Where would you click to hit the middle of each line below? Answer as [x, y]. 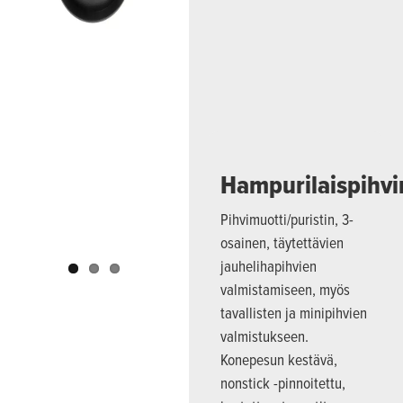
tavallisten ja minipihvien [294, 312]
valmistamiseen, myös [286, 289]
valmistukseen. [265, 336]
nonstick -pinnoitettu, [283, 382]
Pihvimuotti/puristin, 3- [287, 219]
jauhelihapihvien [269, 265]
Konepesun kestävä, [279, 359]
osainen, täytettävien [282, 242]
